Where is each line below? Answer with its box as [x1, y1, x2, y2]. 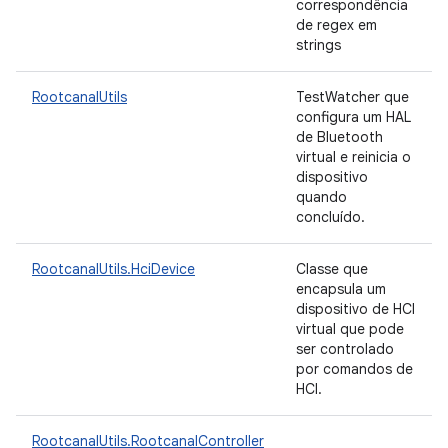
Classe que [296, 260, 368, 278]
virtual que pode [296, 320, 404, 338]
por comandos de [296, 360, 413, 378]
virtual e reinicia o [296, 148, 411, 166]
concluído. [296, 208, 369, 226]
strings [296, 36, 349, 54]
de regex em [296, 16, 377, 34]
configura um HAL [296, 108, 411, 126]
